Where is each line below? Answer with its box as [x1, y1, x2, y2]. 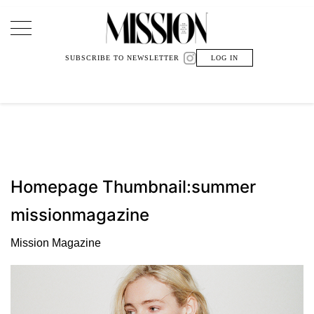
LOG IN [211, 54, 238, 62]
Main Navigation [10, 25, 168, 55]
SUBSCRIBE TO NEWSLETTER [65, 54, 179, 62]
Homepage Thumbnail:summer [11, 176, 256, 197]
